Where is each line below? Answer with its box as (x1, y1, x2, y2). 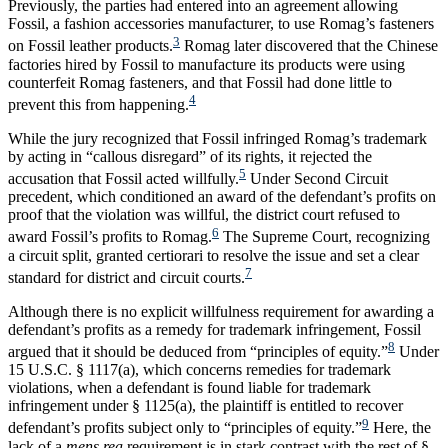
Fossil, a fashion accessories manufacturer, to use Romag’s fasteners (8, 15, 434, 33)
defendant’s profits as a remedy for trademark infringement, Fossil (8, 320, 421, 338)
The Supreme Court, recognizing (219, 228, 430, 246)
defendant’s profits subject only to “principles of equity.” (8, 419, 362, 437)
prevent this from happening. (8, 96, 189, 113)
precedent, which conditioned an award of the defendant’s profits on (8, 188, 436, 206)
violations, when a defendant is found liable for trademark (8, 379, 371, 397)
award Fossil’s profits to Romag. (8, 228, 212, 246)
